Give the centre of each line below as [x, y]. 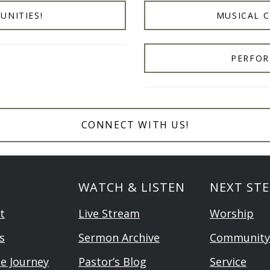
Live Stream [109, 213]
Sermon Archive [119, 237]
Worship [232, 213]
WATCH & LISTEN [132, 187]
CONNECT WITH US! [135, 125]
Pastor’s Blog [112, 262]
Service [228, 262]
